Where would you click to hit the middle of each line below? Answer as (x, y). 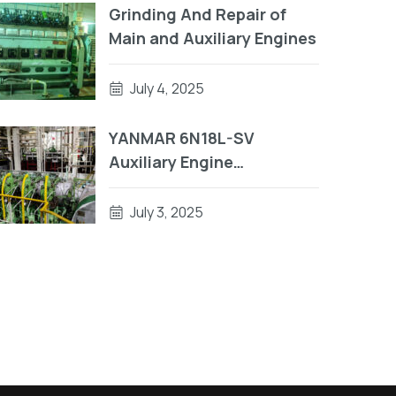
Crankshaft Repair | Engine (213, 186)
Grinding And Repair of (198, 14)
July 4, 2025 (166, 88)
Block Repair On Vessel (198, 209)
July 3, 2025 (166, 212)
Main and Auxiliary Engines (213, 38)
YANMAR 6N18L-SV (181, 138)
